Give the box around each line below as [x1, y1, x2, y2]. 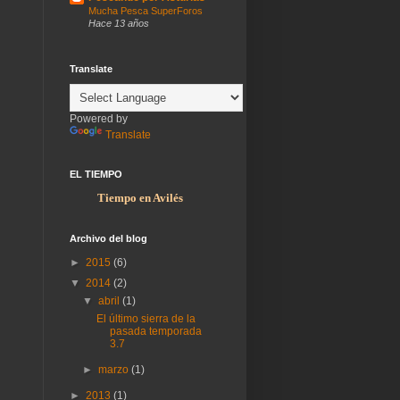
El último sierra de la [96, 312, 196, 325]
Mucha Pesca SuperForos [88, 4, 203, 16]
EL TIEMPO [70, 168, 122, 179]
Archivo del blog [70, 232, 147, 244]
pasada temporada [109, 324, 202, 337]
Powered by [70, 112, 128, 125]
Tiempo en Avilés [97, 190, 183, 204]
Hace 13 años [88, 17, 149, 29]
